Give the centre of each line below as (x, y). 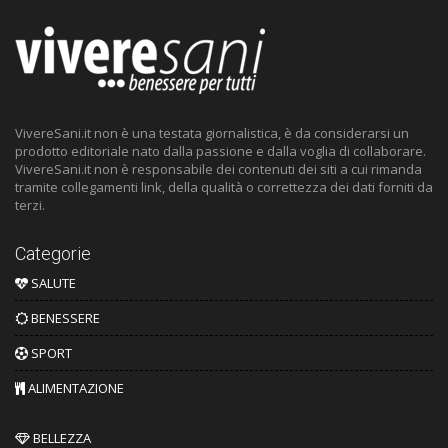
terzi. (30, 204)
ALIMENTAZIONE (74, 387)
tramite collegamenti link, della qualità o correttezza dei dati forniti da (224, 186)
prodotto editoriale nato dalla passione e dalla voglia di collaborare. (220, 150)
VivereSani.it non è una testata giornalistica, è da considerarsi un (212, 132)
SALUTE (52, 282)
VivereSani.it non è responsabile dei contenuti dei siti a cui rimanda (218, 168)
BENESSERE (64, 317)
